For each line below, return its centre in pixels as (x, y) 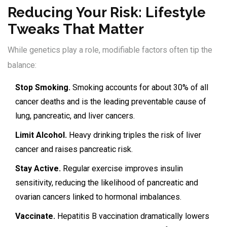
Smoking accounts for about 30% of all (139, 88)
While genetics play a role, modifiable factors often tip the (110, 50)
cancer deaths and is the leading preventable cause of (111, 102)
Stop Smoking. (43, 88)
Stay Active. (38, 169)
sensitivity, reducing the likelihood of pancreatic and (107, 183)
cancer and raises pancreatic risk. (74, 149)
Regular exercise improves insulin (122, 169)
